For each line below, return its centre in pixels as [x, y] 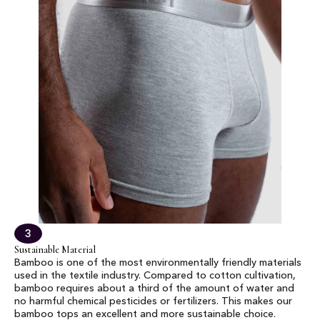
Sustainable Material [55, 250]
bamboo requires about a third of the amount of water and [154, 289]
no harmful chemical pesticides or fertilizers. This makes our [153, 301]
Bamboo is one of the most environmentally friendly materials [158, 263]
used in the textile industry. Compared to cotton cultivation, [155, 276]
